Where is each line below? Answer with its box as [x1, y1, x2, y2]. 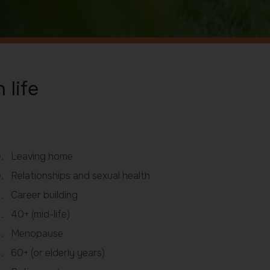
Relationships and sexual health [10, 169, 150, 183]
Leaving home [10, 150, 73, 163]
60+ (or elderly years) [10, 246, 105, 260]
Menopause [10, 227, 63, 240]
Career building [10, 189, 78, 202]
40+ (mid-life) [10, 208, 70, 221]
